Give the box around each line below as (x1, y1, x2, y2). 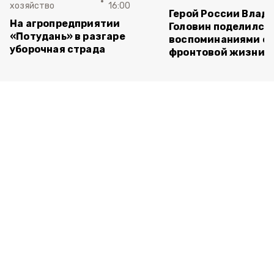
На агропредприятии (10, 18, 120, 29)
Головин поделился (169, 21, 271, 32)
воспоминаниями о (169, 34, 269, 45)
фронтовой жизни (169, 46, 265, 58)
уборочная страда (10, 43, 106, 55)
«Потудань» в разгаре (10, 31, 125, 42)
